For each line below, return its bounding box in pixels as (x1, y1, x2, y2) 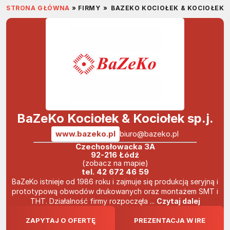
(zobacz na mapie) (82, 158, 148, 168)
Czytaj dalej (156, 197, 200, 206)
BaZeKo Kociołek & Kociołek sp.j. (16, 111, 214, 126)
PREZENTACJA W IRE (133, 216, 205, 225)
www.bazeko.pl (55, 129, 116, 139)
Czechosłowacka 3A (75, 142, 155, 152)
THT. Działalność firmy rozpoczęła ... (30, 197, 157, 206)
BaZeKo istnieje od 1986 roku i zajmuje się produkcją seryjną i (12, 177, 218, 186)
